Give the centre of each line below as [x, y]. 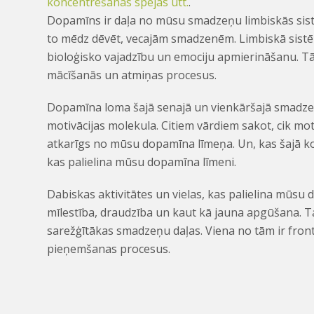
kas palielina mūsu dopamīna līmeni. [142, 162]
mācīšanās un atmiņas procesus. [132, 75]
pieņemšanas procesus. [109, 249]
